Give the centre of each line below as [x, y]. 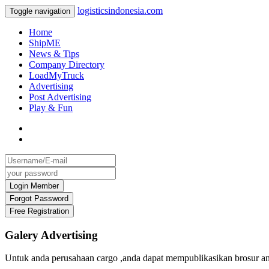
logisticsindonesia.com [120, 11]
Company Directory [67, 65]
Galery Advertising [51, 235]
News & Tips [54, 54]
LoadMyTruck [56, 75]
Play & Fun [51, 108]
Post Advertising [60, 97]
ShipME [45, 43]
